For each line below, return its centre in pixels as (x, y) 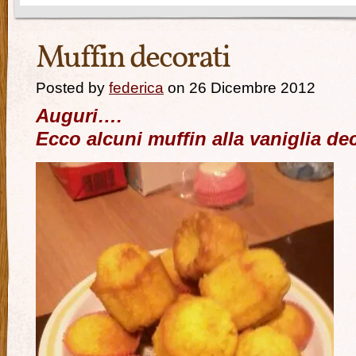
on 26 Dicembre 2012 (240, 88)
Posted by (72, 88)
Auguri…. (79, 116)
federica (136, 88)
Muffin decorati (133, 59)
